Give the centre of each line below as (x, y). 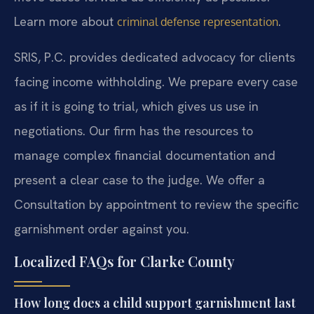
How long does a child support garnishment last (155, 303)
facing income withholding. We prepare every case (156, 81)
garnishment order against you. (102, 228)
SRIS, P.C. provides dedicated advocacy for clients (155, 57)
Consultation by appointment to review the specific (156, 204)
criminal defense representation (198, 22)
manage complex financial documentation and (145, 155)
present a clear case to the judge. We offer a (139, 179)
